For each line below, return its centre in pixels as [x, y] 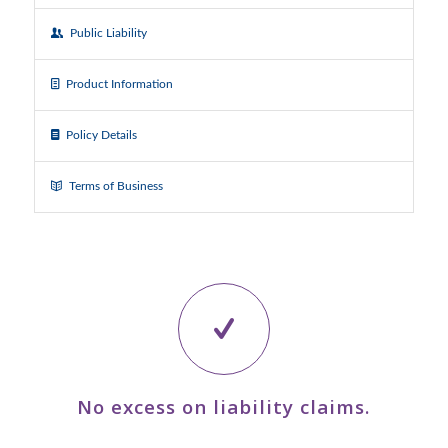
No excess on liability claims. [224, 407]
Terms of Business [115, 186]
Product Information [119, 84]
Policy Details [101, 135]
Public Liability [108, 33]
